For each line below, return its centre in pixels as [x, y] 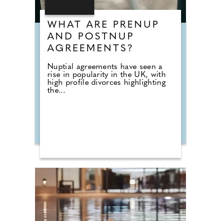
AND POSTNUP [91, 37]
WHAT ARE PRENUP [103, 25]
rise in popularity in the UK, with [107, 75]
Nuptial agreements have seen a [105, 67]
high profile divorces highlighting [107, 83]
